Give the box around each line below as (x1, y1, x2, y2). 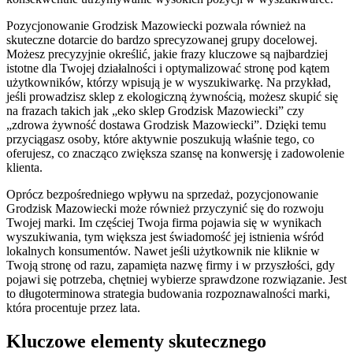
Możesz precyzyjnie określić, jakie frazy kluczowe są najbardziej (6, 46, 328, 61)
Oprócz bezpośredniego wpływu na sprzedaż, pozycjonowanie (6, 187, 318, 201)
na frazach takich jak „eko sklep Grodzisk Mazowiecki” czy (6, 103, 304, 117)
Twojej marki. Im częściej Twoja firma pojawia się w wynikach (6, 215, 321, 229)
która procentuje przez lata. (6, 300, 140, 314)
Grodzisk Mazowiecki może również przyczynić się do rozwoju (6, 201, 324, 215)
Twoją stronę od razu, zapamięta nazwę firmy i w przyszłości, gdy (6, 258, 335, 272)
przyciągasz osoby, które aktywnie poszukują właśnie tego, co (6, 132, 314, 146)
